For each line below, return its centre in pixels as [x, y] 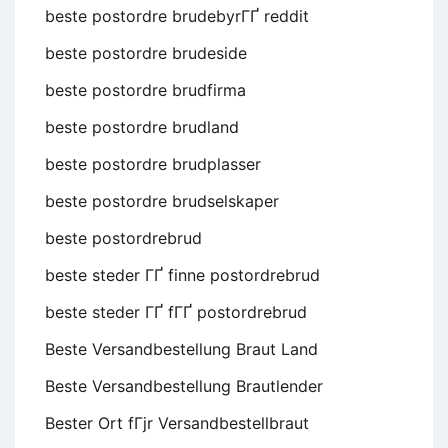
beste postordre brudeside [146, 52]
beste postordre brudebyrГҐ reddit [177, 15]
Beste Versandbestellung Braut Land [181, 348]
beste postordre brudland [142, 126]
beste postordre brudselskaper [162, 200]
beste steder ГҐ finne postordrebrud [182, 274]
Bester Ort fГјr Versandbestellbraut [177, 422]
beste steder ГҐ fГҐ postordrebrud [176, 311]
